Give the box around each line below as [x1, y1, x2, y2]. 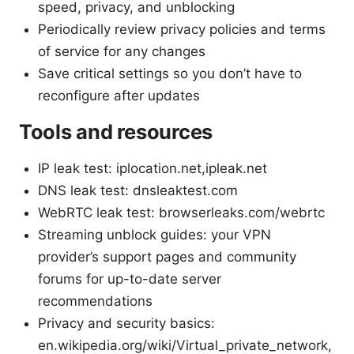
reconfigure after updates [38, 87, 200, 104]
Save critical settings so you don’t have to [38, 65, 302, 81]
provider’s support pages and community [38, 248, 296, 265]
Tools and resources [19, 119, 213, 144]
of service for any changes [38, 43, 205, 59]
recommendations [38, 292, 153, 309]
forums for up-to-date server [38, 270, 221, 287]
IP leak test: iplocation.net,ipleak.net [38, 160, 267, 176]
